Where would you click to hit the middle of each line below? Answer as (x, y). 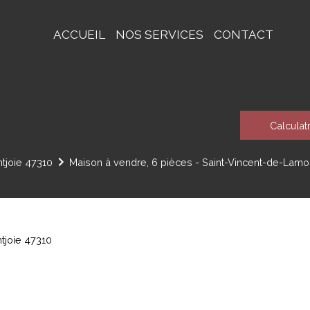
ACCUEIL (79, 34)
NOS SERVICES (159, 34)
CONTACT (243, 34)
